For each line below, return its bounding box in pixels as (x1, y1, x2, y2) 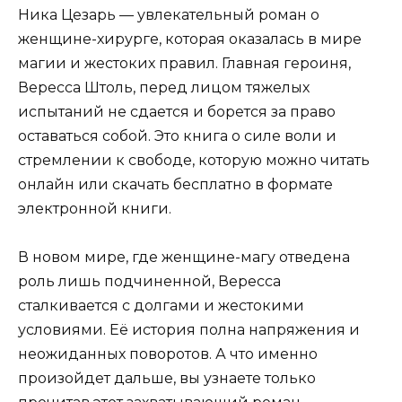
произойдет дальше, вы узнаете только (18, 370, 316, 388)
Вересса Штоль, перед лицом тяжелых (18, 79, 310, 97)
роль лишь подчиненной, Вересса (18, 273, 281, 291)
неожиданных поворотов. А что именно (18, 345, 318, 363)
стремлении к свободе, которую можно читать (18, 152, 370, 170)
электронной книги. (18, 200, 171, 218)
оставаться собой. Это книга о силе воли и (18, 127, 336, 145)
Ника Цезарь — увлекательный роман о (18, 6, 319, 24)
